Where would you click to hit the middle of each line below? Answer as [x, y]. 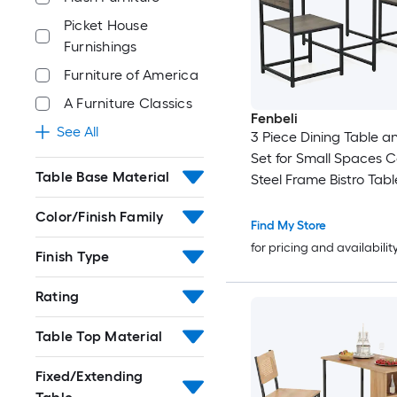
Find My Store [288, 226]
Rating [58, 296]
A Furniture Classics [128, 103]
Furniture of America [131, 75]
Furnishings [101, 47]
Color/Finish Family [100, 217]
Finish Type [73, 257]
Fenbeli [274, 119]
